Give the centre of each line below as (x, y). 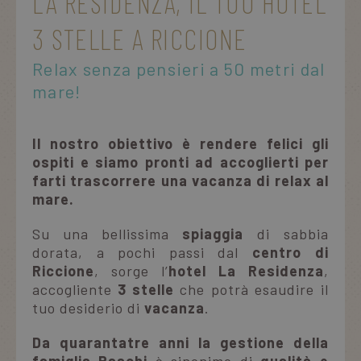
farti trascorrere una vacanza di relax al (180, 180)
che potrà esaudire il (254, 289)
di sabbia (286, 233)
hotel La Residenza (246, 270)
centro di (290, 252)
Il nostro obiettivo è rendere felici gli (180, 143)
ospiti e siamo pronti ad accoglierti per (180, 162)
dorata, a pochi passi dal (142, 252)
